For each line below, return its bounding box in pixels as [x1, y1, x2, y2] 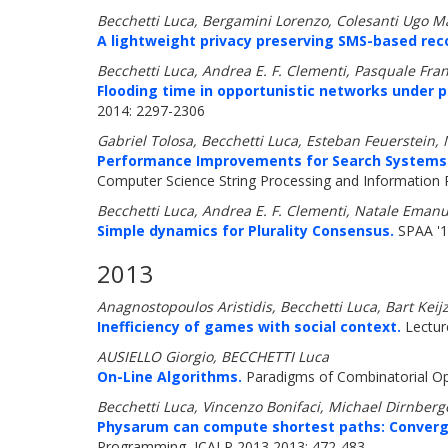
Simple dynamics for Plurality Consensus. [97, 221, 394, 240]
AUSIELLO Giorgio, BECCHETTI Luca [97, 347, 329, 366]
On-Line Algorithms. [97, 367, 242, 386]
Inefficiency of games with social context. [97, 317, 401, 336]
